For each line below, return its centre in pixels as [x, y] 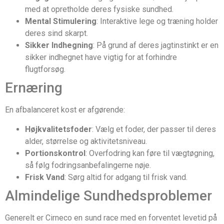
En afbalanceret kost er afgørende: [65, 110]
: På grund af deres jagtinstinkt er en [156, 45]
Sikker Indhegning [59, 45]
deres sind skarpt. [56, 33]
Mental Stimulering [61, 21]
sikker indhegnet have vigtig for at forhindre [101, 57]
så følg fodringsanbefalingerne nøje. [88, 165]
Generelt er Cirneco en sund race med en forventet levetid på [111, 217]
